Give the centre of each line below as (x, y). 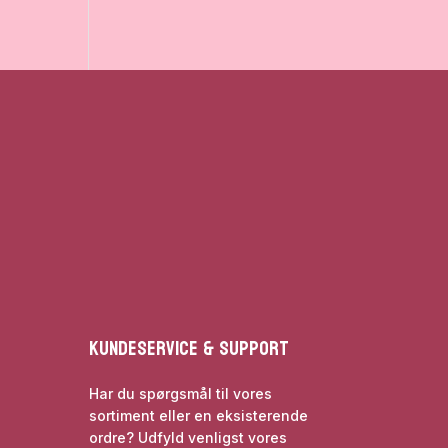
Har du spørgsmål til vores (181, 394)
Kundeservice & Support (189, 349)
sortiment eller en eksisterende (199, 416)
